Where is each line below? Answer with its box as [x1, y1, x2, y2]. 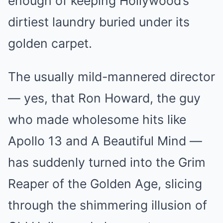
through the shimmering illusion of [8, 198, 207, 213]
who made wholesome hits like [8, 112, 186, 127]
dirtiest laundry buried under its [8, 14, 190, 30]
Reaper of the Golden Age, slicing [8, 176, 202, 192]
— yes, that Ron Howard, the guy [8, 91, 201, 106]
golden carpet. [8, 36, 92, 51]
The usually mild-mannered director [8, 69, 215, 85]
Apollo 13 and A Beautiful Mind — [8, 133, 202, 149]
